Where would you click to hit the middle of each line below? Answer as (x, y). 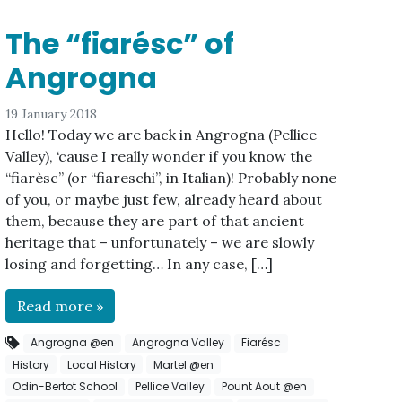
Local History (101, 364)
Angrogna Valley (178, 343)
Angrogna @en (73, 343)
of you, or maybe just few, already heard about (164, 200)
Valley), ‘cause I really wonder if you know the (159, 157)
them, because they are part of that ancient (155, 221)
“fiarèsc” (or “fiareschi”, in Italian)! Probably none (171, 178)
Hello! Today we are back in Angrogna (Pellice (162, 135)
